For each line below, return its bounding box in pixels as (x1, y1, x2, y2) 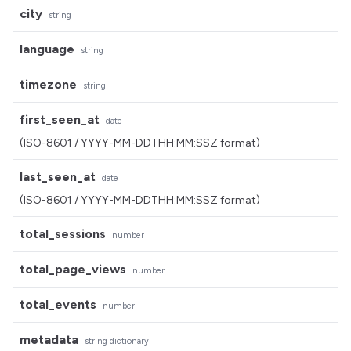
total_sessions (20, 226, 106, 241)
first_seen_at (20, 112, 100, 127)
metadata (20, 332, 78, 347)
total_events (20, 297, 96, 312)
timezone (20, 77, 77, 92)
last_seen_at (20, 169, 96, 184)
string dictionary (85, 336, 149, 346)
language (20, 42, 74, 56)
